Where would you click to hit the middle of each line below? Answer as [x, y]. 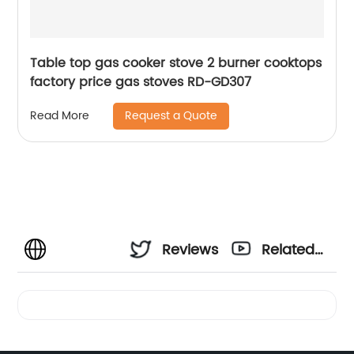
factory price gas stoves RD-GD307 [141, 82]
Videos [285, 292]
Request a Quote [171, 115]
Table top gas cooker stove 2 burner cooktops [176, 63]
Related [288, 250]
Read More [60, 116]
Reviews [190, 250]
